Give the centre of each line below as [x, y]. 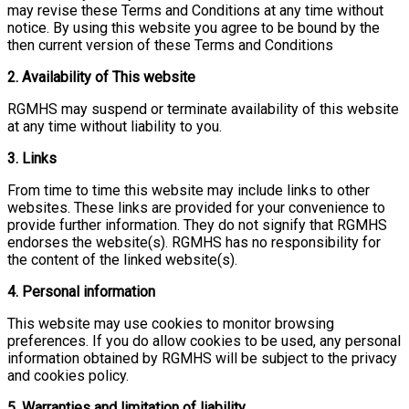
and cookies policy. [68, 375]
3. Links [32, 158]
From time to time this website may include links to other [189, 190]
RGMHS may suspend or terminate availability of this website [203, 109]
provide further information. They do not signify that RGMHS [197, 225]
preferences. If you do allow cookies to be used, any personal [204, 341]
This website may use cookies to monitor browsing [171, 323]
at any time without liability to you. [115, 126]
